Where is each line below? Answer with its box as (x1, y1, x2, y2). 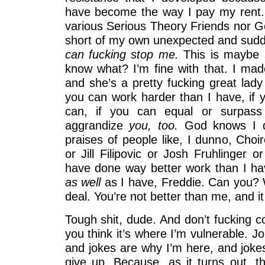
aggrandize (64, 118, 123, 132)
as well (64, 175, 105, 189)
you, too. (122, 118, 185, 132)
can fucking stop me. (64, 47, 179, 62)
